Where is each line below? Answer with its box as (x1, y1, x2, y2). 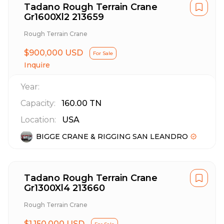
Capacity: (20, 98, 55, 108)
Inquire (24, 60, 50, 69)
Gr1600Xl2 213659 (24, 11, 104, 22)
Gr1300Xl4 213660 (24, 182, 105, 193)
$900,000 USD (24, 48, 83, 57)
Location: (20, 115, 56, 124)
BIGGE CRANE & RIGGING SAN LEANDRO (36, 132, 188, 141)
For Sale (93, 50, 113, 56)
